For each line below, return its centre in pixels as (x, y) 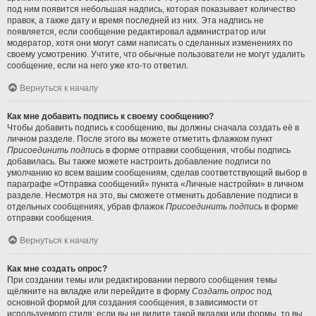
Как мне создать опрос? (57, 268)
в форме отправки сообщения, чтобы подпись (197, 150)
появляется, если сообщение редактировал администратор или (136, 31)
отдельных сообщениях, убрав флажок (86, 206)
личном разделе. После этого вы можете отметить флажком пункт (140, 139)
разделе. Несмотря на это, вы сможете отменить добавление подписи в (152, 195)
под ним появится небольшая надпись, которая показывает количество (151, 9)
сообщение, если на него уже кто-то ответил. (98, 65)
